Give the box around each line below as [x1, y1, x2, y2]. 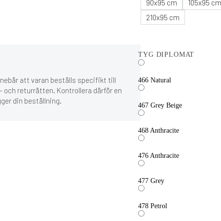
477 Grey [138, 177, 165, 184]
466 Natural [138, 76, 172, 84]
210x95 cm [146, 12, 180, 22]
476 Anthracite [138, 152, 180, 159]
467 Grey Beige [138, 102, 183, 109]
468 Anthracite [138, 127, 180, 134]
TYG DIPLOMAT [138, 51, 195, 58]
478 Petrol [138, 202, 168, 210]
